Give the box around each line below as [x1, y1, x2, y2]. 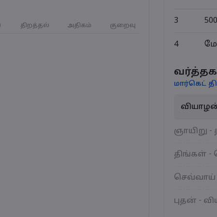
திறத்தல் [20, 22, 49, 29]
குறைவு [110, 22, 136, 29]
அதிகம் [67, 22, 92, 29]
